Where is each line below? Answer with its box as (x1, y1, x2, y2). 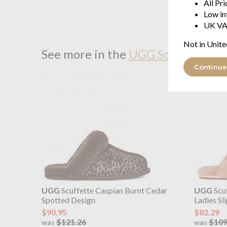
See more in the (42, 47, 129, 62)
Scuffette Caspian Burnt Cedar (60, 185, 167, 195)
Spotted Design (42, 195, 95, 205)
